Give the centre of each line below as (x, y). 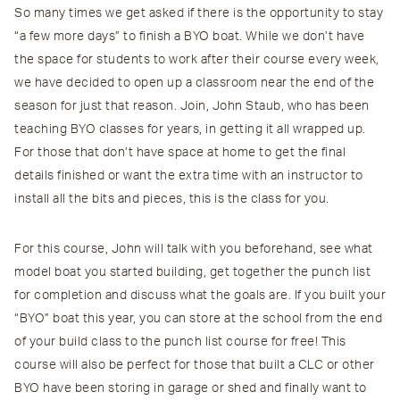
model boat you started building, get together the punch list (192, 273)
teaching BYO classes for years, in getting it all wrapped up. (190, 130)
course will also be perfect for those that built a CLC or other (195, 366)
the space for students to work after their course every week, (197, 60)
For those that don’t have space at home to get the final (180, 153)
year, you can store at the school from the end (243, 319)
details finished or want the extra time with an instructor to (189, 176)
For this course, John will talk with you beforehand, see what (194, 250)
